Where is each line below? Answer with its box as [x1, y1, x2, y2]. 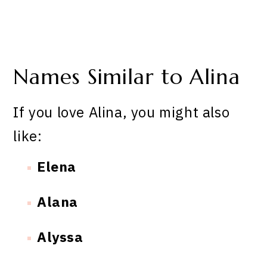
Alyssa [37, 228, 83, 246]
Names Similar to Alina [13, 63, 240, 90]
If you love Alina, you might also [13, 103, 230, 122]
